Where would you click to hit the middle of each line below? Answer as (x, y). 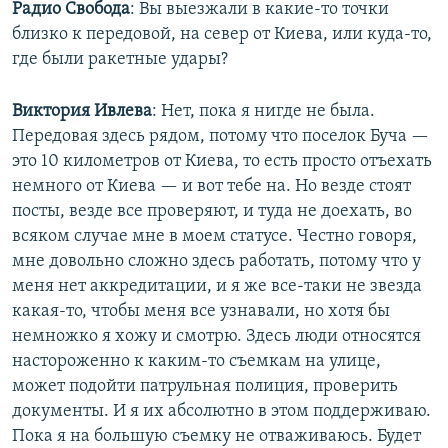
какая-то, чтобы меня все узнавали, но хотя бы (201, 311)
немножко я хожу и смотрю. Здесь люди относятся (216, 336)
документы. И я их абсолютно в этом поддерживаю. (221, 411)
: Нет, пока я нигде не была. (263, 111)
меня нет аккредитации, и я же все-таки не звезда (217, 286)
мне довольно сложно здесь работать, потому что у (216, 261)
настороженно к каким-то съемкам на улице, (196, 361)
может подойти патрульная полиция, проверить (205, 386)
